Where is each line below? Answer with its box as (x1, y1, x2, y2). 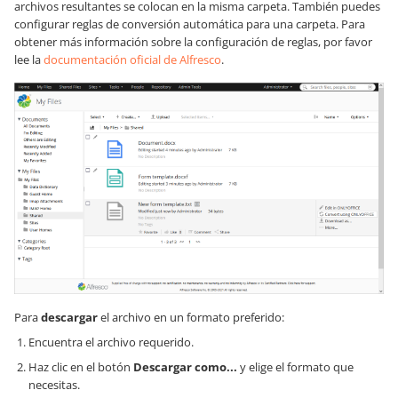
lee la (14, 52, 44, 68)
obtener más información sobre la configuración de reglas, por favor (14, 34, 372, 51)
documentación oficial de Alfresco (44, 52, 221, 68)
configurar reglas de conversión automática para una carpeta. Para (14, 16, 365, 33)
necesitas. (28, 376, 80, 393)
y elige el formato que (237, 358, 354, 375)
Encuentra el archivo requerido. (28, 333, 194, 350)
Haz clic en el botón (28, 358, 133, 375)
